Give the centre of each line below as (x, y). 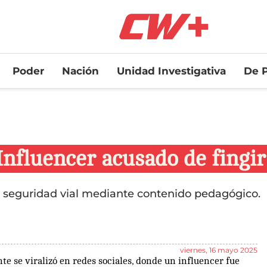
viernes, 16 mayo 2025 (218, 250)
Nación (80, 71)
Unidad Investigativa (171, 71)
